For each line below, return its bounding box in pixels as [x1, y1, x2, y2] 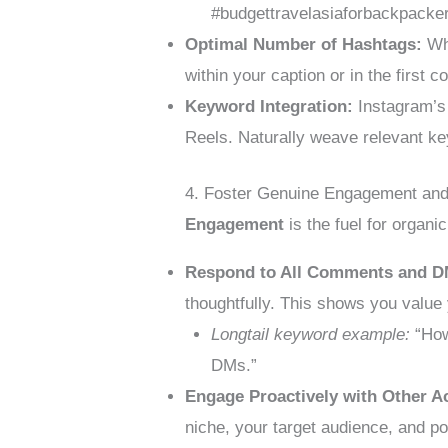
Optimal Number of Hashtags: [185, 34, 423, 54]
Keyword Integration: [185, 96, 354, 116]
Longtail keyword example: [210, 325, 410, 345]
